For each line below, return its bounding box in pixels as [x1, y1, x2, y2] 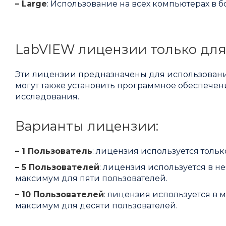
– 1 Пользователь [15, 146, 92, 156]
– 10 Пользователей [15, 190, 104, 200]
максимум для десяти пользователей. [15, 201, 178, 211]
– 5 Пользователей [15, 162, 99, 173]
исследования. [15, 92, 79, 102]
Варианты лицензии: [15, 118, 158, 134]
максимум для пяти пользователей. [15, 174, 167, 184]
